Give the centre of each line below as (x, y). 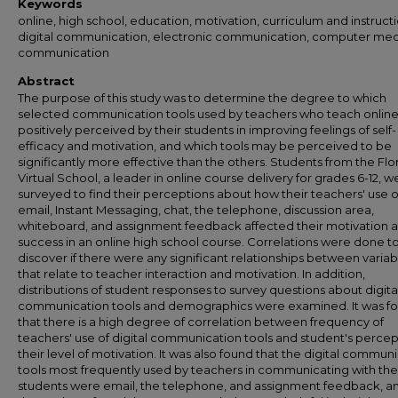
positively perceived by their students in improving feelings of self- (207, 130)
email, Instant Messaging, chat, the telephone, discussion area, (196, 210)
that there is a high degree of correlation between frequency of (201, 322)
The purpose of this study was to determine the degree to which (202, 98)
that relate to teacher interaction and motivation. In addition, (191, 274)
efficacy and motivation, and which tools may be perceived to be (205, 146)
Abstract (46, 81)
